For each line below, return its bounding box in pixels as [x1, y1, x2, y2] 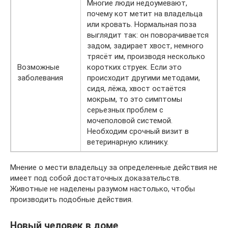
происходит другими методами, [87, 73, 200, 83]
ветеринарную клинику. [87, 137, 168, 147]
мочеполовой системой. [87, 116, 173, 126]
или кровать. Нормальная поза [87, 20, 196, 30]
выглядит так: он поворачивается [87, 31, 209, 40]
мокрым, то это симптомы [87, 95, 182, 104]
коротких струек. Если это [87, 63, 182, 72]
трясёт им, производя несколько [87, 52, 205, 62]
